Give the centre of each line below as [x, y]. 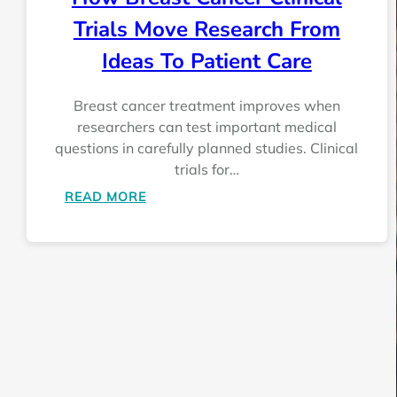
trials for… [206, 169]
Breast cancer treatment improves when [206, 105]
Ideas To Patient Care [206, 61]
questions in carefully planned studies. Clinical [207, 148]
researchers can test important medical [206, 126]
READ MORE [105, 196]
